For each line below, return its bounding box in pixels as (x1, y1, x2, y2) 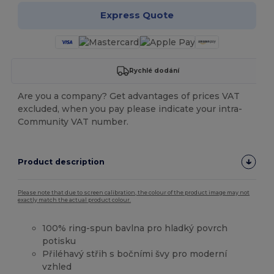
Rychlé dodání (128, 67, 179, 75)
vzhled (42, 261, 72, 272)
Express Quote (100, 9, 174, 21)
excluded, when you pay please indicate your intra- (18, 103, 243, 114)
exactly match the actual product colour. (18, 196, 131, 203)
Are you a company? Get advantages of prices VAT (18, 90, 240, 102)
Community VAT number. (18, 116, 129, 127)
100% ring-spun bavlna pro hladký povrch (42, 222, 228, 234)
